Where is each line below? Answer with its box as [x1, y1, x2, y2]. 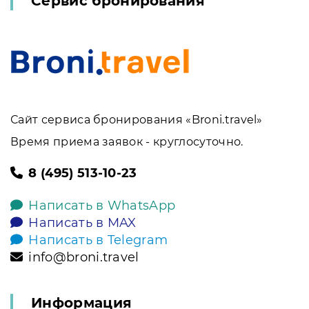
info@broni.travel [28, 250, 139, 265]
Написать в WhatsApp [28, 198, 176, 213]
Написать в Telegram [28, 232, 168, 248]
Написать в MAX [28, 215, 137, 230]
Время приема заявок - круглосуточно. [10, 135, 243, 148]
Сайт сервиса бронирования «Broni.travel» [10, 113, 263, 126]
